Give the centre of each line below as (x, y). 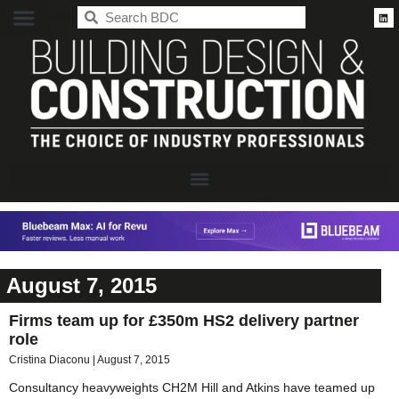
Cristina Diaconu (51, 359)
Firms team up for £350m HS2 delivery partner (184, 320)
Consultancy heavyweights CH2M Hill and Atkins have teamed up (192, 387)
